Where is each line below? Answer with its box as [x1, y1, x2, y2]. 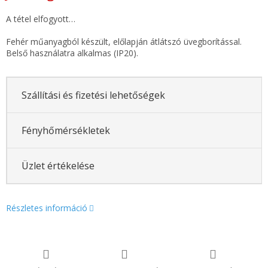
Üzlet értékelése [21, 159, 95, 172]
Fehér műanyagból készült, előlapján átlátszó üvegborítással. [6, 36, 242, 48]
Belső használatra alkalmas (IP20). [6, 47, 138, 59]
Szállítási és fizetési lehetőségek [21, 88, 165, 102]
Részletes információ [6, 202, 87, 214]
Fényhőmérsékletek [21, 123, 110, 137]
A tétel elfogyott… [6, 13, 75, 25]
